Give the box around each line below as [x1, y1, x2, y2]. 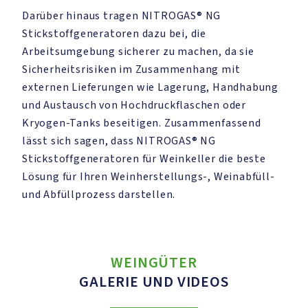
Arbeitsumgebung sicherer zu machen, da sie [22, 44, 254, 59]
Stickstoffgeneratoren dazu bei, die [22, 26, 207, 41]
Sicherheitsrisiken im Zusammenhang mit [22, 62, 241, 77]
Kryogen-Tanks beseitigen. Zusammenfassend [22, 115, 261, 131]
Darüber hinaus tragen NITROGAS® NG [22, 8, 221, 23]
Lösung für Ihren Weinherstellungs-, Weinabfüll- [22, 169, 275, 184]
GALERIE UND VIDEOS [79, 271, 229, 293]
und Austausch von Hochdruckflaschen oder [22, 98, 246, 113]
